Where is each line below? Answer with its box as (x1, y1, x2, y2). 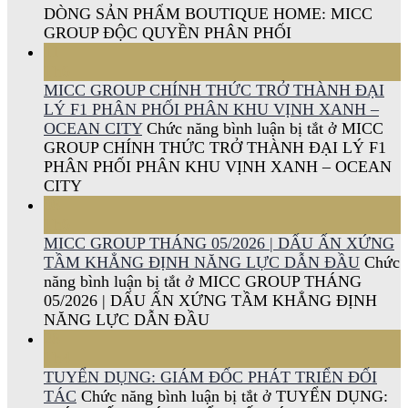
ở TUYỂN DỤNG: (258, 386, 388, 405)
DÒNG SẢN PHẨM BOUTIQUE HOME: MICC (44, 4, 372, 23)
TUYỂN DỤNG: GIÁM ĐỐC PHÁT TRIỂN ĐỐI (44, 367, 377, 386)
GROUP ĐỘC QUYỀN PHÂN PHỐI (44, 23, 291, 42)
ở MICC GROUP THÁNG (180, 271, 362, 291)
